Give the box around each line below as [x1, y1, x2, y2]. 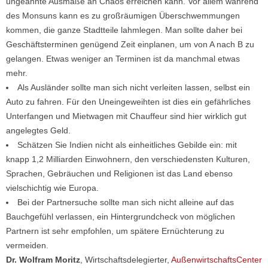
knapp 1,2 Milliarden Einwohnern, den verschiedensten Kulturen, [6, 154, 250, 164]
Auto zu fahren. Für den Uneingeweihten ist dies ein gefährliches [6, 97, 251, 106]
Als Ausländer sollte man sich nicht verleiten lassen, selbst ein [17, 83, 250, 92]
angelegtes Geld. [6, 126, 71, 135]
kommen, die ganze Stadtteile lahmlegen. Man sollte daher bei [6, 25, 242, 35]
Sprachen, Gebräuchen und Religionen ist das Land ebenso [6, 169, 233, 178]
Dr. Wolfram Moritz [6, 255, 80, 264]
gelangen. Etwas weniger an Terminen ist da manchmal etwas [6, 54, 240, 63]
